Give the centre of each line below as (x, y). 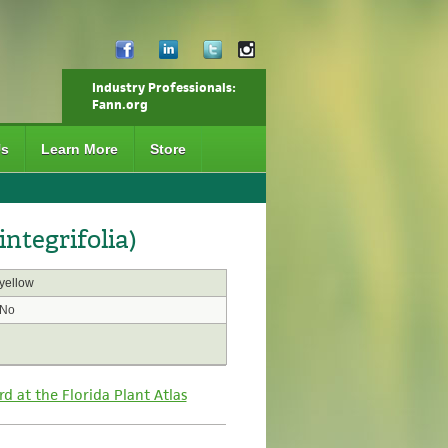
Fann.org (119, 104)
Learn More (79, 149)
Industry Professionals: (163, 87)
